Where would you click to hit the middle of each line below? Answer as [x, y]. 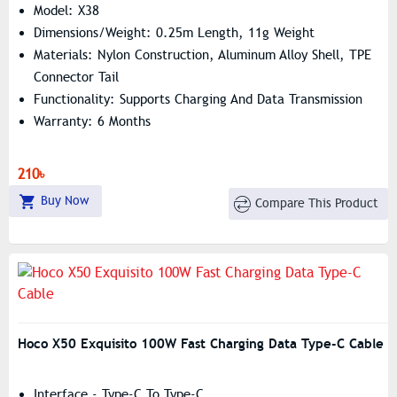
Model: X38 [66, 11]
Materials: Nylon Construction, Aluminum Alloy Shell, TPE [202, 55]
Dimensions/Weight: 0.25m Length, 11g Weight [174, 33]
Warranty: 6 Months [92, 121]
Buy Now [64, 201]
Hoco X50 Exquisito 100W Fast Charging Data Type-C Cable [201, 343]
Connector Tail [76, 77]
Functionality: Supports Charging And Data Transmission [198, 99]
